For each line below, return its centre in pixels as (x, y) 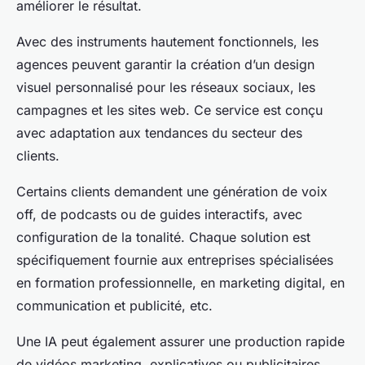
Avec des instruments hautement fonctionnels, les (167, 42)
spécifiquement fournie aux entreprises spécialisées (175, 260)
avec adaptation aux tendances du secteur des (159, 133)
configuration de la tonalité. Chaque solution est (163, 237)
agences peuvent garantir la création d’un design (165, 65)
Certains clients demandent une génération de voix (172, 192)
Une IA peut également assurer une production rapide (180, 342)
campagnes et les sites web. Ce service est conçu (169, 110)
